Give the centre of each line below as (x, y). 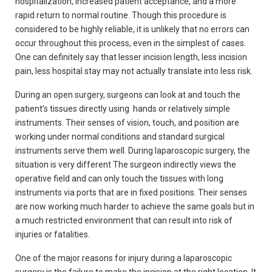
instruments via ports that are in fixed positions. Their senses (131, 192)
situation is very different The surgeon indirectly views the (126, 165)
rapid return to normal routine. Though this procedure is (121, 15)
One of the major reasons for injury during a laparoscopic (124, 258)
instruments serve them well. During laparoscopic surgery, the (133, 151)
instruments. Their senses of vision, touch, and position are (127, 123)
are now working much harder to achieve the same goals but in (135, 206)
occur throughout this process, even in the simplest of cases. (131, 43)
